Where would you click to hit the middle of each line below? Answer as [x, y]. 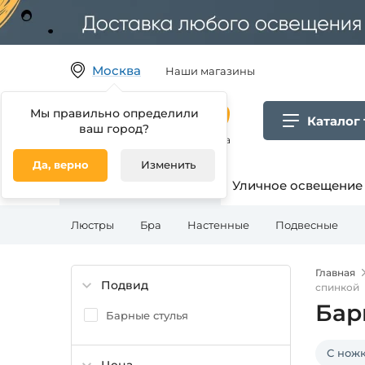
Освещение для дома [140, 185]
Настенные [218, 225]
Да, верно [60, 165]
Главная [335, 273]
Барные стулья [147, 315]
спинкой [337, 287]
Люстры [92, 225]
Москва [117, 70]
